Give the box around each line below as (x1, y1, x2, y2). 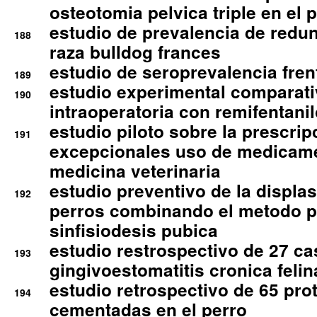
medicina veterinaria (50, 158, 221, 183)
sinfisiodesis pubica (50, 218, 218, 243)
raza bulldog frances (50, 40, 221, 64)
